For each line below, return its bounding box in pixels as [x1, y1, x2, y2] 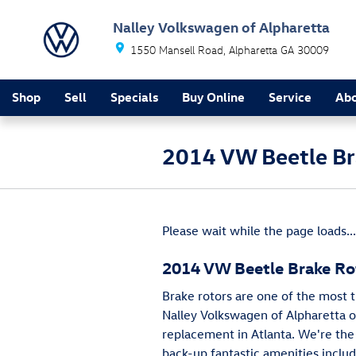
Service [269, 89, 311, 105]
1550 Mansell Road [130, 43, 223, 56]
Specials [110, 89, 158, 105]
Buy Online [182, 89, 245, 105]
